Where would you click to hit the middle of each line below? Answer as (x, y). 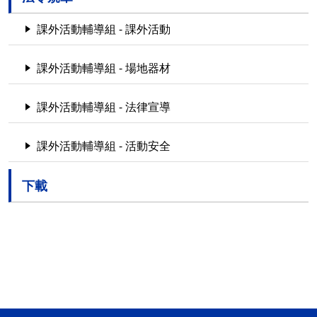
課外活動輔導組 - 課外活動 (104, 29)
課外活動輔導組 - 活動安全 (104, 146)
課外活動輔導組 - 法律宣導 (104, 107)
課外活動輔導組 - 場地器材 (104, 68)
